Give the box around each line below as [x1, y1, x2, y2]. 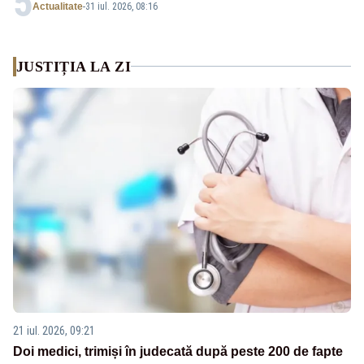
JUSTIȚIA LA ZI [16, 58, 132, 75]
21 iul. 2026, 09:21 [13, 324, 95, 338]
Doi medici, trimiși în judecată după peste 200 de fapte [13, 344, 343, 359]
